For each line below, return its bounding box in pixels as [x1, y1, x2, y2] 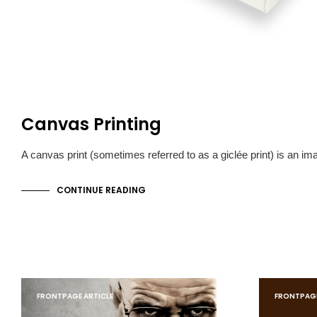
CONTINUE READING [57, 184, 146, 197]
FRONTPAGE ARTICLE [37, 291, 113, 302]
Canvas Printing [21, 113, 161, 137]
